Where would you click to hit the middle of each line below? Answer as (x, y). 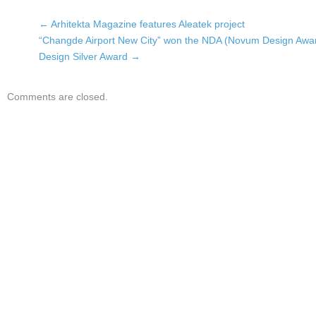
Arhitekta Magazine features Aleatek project (147, 24)
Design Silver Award (85, 56)
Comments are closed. (57, 97)
